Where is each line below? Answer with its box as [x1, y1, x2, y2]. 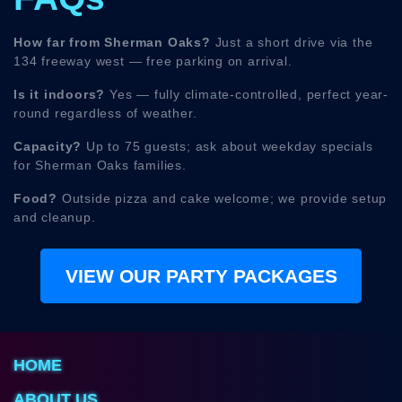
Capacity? [13, 139, 83, 154]
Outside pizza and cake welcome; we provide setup [57, 191, 388, 206]
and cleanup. [13, 210, 96, 225]
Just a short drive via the [210, 35, 373, 50]
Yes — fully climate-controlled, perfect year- [105, 87, 389, 102]
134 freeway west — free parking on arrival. [13, 54, 293, 69]
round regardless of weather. [13, 106, 197, 121]
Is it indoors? [13, 87, 106, 102]
